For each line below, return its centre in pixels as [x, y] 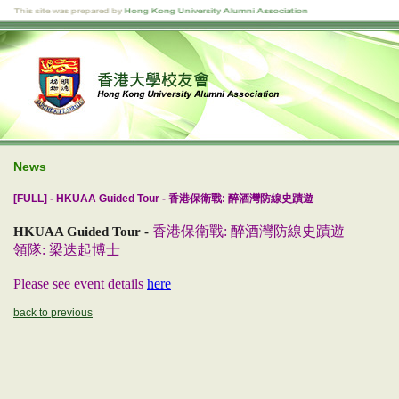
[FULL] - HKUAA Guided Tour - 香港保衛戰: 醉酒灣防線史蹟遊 [163, 199]
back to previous [53, 313]
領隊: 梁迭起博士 [67, 250]
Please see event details [80, 284]
